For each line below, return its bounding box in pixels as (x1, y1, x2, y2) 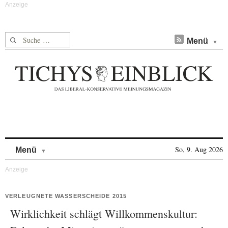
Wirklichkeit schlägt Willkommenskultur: (10, 206, 197, 221)
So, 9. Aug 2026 (175, 145, 223, 154)
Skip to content (46, 140, 100, 149)
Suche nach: (5, 33, 44, 43)
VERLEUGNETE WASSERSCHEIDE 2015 (5, 193, 127, 199)
